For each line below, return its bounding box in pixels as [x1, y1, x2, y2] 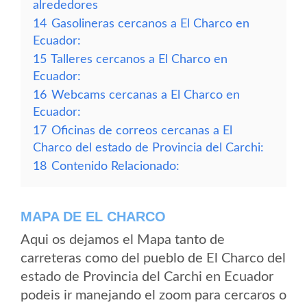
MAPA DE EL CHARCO [21, 209, 166, 224]
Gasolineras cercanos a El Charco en [51, 18, 249, 29]
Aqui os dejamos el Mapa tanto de [21, 233, 225, 247]
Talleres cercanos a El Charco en [51, 53, 228, 65]
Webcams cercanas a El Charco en [51, 89, 240, 101]
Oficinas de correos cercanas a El [51, 125, 232, 136]
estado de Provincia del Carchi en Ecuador [21, 270, 273, 284]
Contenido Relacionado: [51, 160, 180, 172]
